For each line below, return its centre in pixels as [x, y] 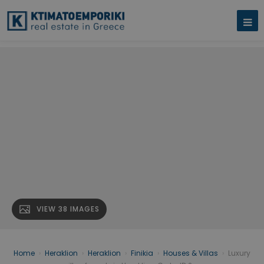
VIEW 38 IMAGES [68, 209]
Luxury [239, 253]
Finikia [142, 253]
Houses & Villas [191, 253]
